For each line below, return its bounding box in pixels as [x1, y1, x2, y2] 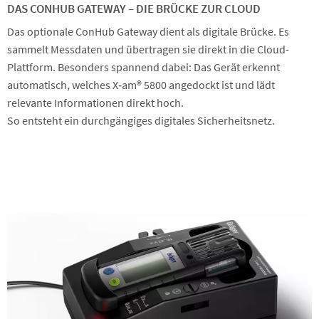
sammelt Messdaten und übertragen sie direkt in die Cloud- [7, 42, 289, 56]
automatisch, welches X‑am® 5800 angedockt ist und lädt [7, 78, 275, 92]
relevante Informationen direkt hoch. [7, 95, 184, 110]
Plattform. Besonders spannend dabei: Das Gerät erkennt [7, 60, 280, 74]
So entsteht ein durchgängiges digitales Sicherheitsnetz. [7, 113, 275, 127]
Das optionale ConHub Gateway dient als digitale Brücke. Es [7, 24, 289, 38]
